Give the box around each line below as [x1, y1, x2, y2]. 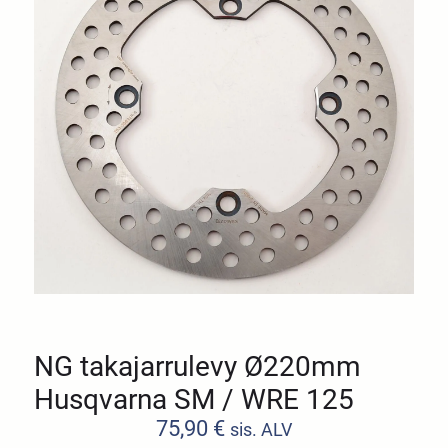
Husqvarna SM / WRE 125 [34, 382, 355, 416]
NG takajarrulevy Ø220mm [34, 349, 362, 383]
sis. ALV [230, 419, 292, 440]
